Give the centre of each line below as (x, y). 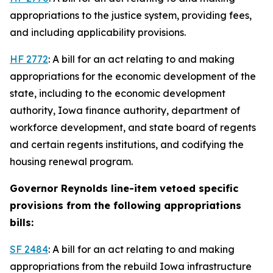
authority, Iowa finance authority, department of (125, 110)
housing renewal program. (73, 161)
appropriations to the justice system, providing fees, (131, 15)
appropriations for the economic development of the (133, 76)
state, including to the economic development (118, 93)
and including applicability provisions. (100, 32)
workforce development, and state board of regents (133, 127)
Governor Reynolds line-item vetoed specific (124, 188)
